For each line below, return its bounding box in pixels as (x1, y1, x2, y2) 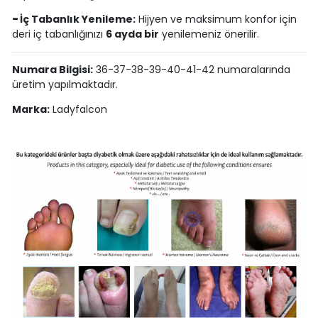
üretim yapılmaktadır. (11, 77, 118, 92)
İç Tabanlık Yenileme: (19, 12, 136, 27)
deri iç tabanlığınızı (11, 27, 106, 42)
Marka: (11, 102, 50, 117)
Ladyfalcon (49, 102, 107, 117)
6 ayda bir (105, 27, 159, 42)
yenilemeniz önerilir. (158, 27, 259, 42)
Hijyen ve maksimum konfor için (135, 12, 297, 27)
